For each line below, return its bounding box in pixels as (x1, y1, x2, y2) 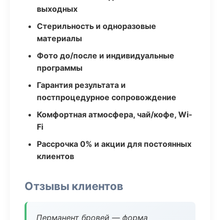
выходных (37, 4, 78, 14)
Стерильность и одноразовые (37, 21, 156, 31)
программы (37, 63, 82, 73)
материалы (37, 33, 82, 43)
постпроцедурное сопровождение (37, 92, 176, 102)
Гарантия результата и (37, 80, 126, 90)
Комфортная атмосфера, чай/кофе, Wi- (37, 110, 192, 119)
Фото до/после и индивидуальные (37, 51, 174, 60)
